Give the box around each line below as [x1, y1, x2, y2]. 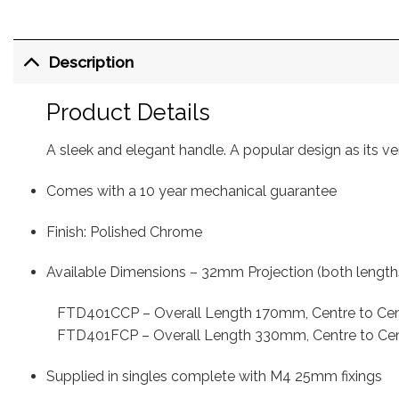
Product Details [45, 99, 210, 126]
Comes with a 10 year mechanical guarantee [45, 182, 337, 199]
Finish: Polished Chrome [45, 223, 202, 240]
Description [49, 52, 134, 71]
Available [45, 264, 106, 281]
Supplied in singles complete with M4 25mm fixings [45, 368, 382, 386]
